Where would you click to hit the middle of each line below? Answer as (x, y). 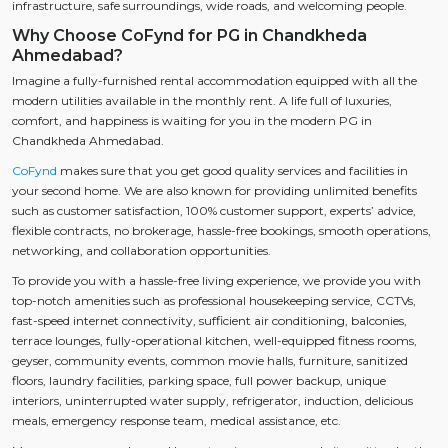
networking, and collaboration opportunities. (141, 250)
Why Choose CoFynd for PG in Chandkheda (189, 35)
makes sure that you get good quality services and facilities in (232, 170)
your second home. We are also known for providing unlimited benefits (214, 190)
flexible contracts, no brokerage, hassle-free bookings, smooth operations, (221, 230)
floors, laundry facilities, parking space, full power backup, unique (199, 380)
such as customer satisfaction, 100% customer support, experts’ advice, (214, 210)
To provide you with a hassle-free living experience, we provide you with (216, 280)
